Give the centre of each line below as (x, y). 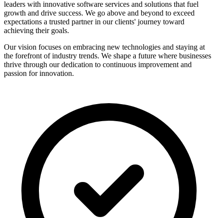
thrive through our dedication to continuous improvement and (98, 64)
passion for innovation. (39, 73)
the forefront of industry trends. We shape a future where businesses (108, 55)
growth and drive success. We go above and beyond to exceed (99, 13)
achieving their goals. (36, 30)
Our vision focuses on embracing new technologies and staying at (104, 47)
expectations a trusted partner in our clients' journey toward (94, 21)
